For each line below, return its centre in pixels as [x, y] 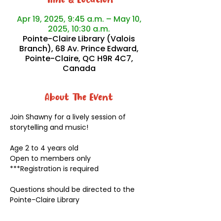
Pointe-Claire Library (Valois [79, 39]
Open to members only [50, 158]
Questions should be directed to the [73, 189]
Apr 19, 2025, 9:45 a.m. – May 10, [79, 19]
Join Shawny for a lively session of [69, 117]
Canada [79, 68]
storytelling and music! [49, 127]
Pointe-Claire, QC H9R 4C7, [79, 58]
